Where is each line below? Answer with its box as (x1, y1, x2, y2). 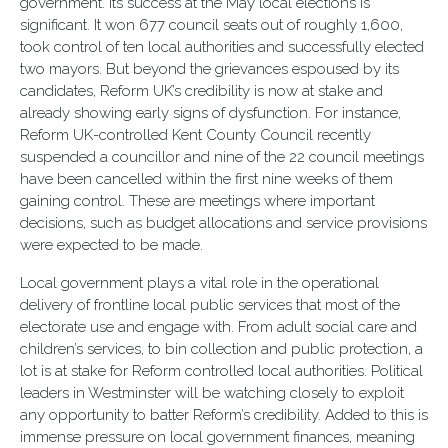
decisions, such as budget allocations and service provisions (20, 214, 427, 232)
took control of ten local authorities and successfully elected (20, 38, 424, 56)
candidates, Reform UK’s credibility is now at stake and (20, 82, 383, 100)
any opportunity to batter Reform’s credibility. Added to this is (20, 406, 428, 424)
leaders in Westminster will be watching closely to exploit (20, 384, 404, 402)
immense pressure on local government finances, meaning (20, 428, 415, 446)
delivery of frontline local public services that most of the (20, 296, 400, 314)
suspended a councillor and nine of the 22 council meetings (20, 148, 424, 166)
